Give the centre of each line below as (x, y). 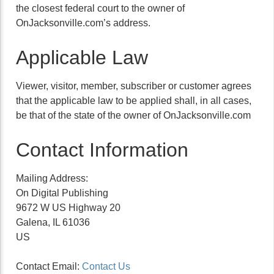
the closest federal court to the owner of (100, 8)
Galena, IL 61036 (53, 222)
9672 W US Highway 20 (68, 208)
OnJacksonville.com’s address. (83, 23)
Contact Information (102, 150)
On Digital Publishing (62, 193)
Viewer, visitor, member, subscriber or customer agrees (134, 86)
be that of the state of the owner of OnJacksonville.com (133, 115)
